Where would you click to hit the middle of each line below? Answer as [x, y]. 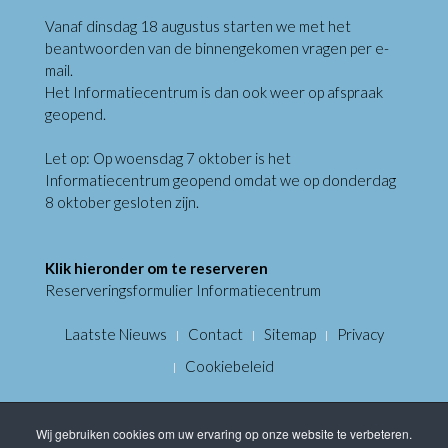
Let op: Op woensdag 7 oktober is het [168, 157]
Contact [215, 333]
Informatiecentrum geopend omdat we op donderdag [220, 179]
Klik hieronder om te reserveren [156, 267]
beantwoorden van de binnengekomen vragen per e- [217, 47]
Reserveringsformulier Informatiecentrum [183, 289]
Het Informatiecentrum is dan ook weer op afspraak [214, 91]
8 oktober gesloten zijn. [122, 201]
